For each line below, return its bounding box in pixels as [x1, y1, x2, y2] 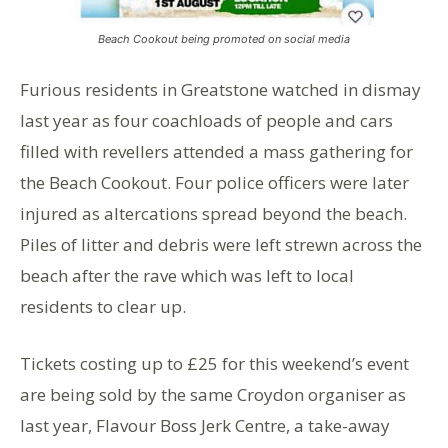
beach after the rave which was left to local [20, 263, 354, 287]
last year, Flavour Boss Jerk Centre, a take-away [20, 413, 390, 437]
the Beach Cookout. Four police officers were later [20, 170, 409, 194]
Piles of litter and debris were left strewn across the [20, 232, 422, 256]
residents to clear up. [20, 294, 186, 318]
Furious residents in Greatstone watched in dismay [20, 77, 421, 101]
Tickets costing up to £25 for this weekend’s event [20, 351, 409, 375]
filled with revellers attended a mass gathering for [20, 139, 413, 163]
